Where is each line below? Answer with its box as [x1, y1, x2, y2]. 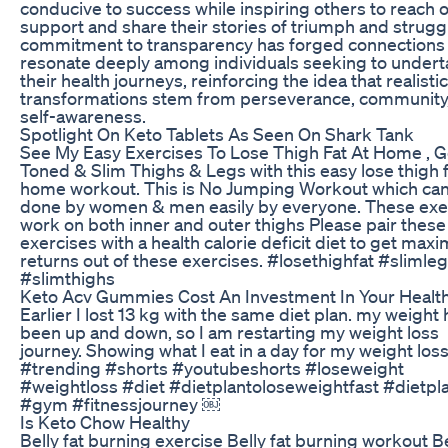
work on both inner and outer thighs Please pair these [20, 212, 446, 235]
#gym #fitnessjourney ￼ [20, 392, 220, 415]
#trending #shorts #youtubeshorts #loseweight [20, 356, 404, 379]
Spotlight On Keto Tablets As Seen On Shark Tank [20, 122, 414, 145]
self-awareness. [20, 104, 146, 127]
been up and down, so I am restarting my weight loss [20, 320, 439, 343]
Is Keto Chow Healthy [20, 410, 190, 433]
